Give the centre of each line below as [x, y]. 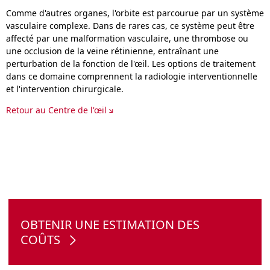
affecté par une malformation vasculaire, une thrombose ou [127, 39]
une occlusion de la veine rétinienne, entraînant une [112, 51]
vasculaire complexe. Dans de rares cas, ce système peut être [130, 26]
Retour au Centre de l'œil [56, 110]
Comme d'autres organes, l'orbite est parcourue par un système [135, 13]
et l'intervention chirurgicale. [65, 89]
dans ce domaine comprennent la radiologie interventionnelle [132, 77]
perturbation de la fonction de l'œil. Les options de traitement [131, 64]
